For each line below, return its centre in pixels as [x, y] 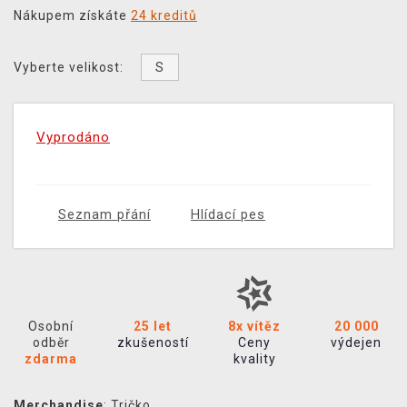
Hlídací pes [228, 215]
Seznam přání [104, 215]
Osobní [51, 327]
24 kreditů [164, 16]
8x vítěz [254, 327]
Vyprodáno [73, 138]
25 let [153, 327]
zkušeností [153, 343]
